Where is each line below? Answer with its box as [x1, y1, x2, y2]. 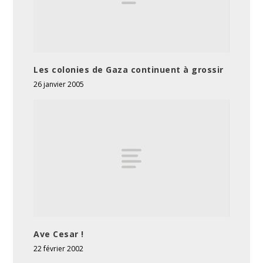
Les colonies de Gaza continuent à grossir [33, 64, 224, 76]
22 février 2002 [33, 244, 84, 254]
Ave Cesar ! [33, 228, 84, 240]
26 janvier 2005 [33, 79, 85, 90]
